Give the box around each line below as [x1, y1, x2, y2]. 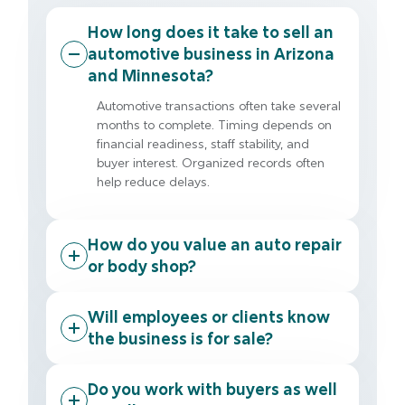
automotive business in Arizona [88, 42, 334, 64]
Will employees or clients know [88, 306, 330, 327]
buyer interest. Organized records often [97, 154, 325, 171]
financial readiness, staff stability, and [97, 135, 309, 152]
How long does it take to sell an [88, 21, 334, 42]
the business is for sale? [88, 327, 273, 349]
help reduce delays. [97, 173, 210, 190]
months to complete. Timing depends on [97, 116, 332, 133]
